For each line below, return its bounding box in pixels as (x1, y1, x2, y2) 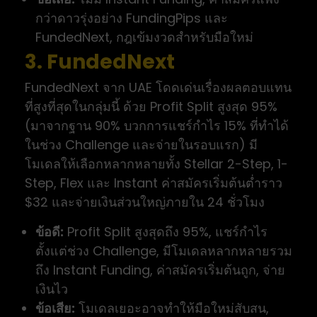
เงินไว (35, 280, 68, 299)
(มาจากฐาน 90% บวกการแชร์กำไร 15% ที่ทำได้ (25, 117, 289, 135)
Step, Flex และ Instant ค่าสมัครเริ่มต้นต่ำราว (25, 174, 282, 192)
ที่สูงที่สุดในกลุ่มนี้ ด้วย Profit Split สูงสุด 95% (25, 98, 277, 116)
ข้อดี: (35, 223, 64, 241)
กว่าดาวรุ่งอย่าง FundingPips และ (35, 9, 228, 28)
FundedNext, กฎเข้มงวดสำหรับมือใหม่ (35, 28, 253, 47)
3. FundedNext (25, 48, 175, 76)
